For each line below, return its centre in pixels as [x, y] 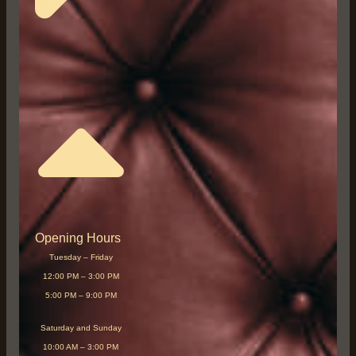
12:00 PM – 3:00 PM [81, 276]
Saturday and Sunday [81, 328]
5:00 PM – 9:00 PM [81, 295]
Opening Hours [77, 238]
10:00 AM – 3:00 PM [81, 347]
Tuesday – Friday [81, 257]
